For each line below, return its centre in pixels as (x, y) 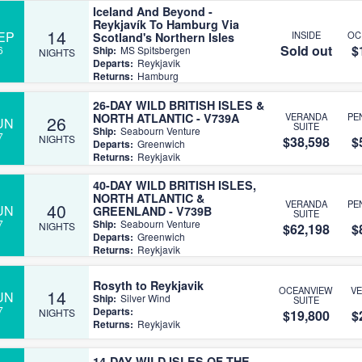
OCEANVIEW (306, 290)
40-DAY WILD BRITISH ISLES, (175, 185)
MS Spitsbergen (156, 50)
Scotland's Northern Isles (164, 37)
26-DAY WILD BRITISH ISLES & (179, 105)
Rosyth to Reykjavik (148, 285)
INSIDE (306, 34)
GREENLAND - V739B (152, 211)
